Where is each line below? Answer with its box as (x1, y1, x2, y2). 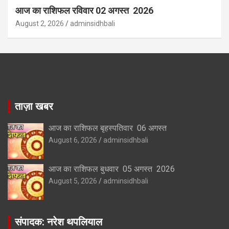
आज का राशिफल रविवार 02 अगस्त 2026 (15, 5, 153, 16)
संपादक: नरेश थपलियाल (15, 215, 102, 228)
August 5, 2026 (49, 176, 97, 185)
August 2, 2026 (15, 19, 64, 28)
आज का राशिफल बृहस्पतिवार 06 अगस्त (49, 123, 169, 133)
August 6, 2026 (49, 135, 97, 144)
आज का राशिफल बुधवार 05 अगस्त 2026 (49, 164, 175, 174)
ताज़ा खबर (15, 100, 53, 112)
